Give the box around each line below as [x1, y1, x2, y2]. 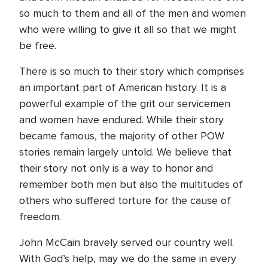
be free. [19, 39, 56, 52]
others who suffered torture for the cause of [19, 194, 231, 207]
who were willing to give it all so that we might [19, 23, 236, 36]
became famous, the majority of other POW [19, 129, 224, 142]
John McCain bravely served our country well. [19, 236, 234, 249]
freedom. [19, 210, 61, 223]
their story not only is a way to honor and [19, 162, 213, 175]
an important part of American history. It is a [19, 81, 226, 94]
